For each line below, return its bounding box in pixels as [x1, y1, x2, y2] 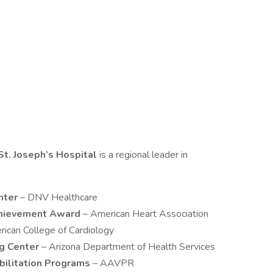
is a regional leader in [99, 148, 188, 161]
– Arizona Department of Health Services [41, 240, 215, 253]
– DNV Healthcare [20, 191, 97, 204]
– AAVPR [93, 257, 134, 270]
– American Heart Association [83, 207, 208, 221]
